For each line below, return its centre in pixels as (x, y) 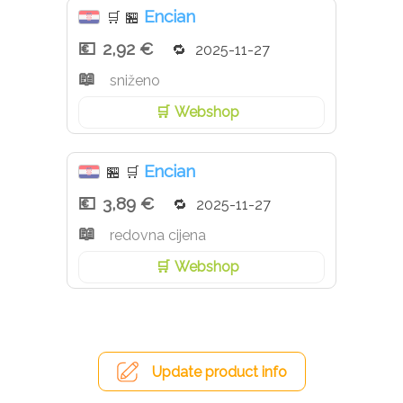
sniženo (135, 81)
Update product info (219, 372)
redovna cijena (158, 236)
